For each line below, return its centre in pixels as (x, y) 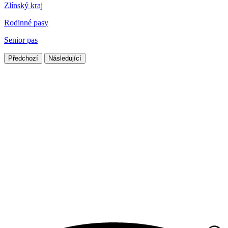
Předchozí (23, 59)
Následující (65, 59)
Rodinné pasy (26, 23)
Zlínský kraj (23, 6)
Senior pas (21, 40)
